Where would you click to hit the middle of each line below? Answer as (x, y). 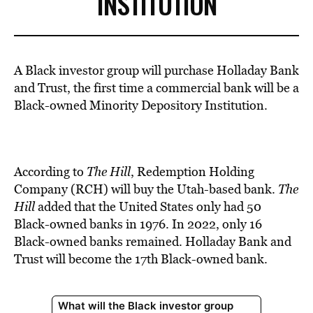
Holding (232, 172)
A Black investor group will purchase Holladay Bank (156, 70)
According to (50, 172)
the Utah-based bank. (217, 189)
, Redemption (168, 172)
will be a (277, 88)
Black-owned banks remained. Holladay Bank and (153, 241)
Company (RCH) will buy (85, 189)
